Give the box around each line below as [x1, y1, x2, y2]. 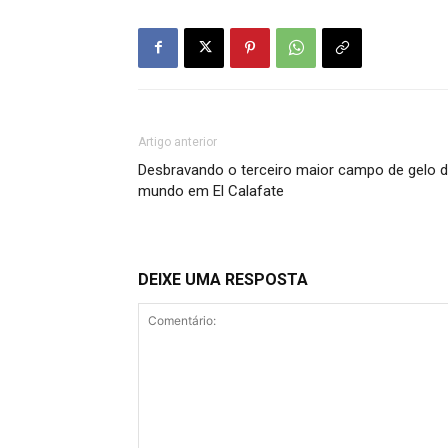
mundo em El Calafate [138, 181, 284, 200]
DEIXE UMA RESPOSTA [138, 269, 308, 289]
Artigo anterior [138, 134, 217, 149]
